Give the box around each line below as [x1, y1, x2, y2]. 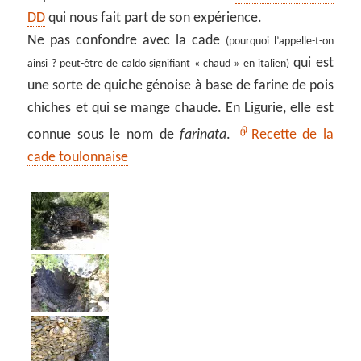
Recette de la [251, 127, 334, 143]
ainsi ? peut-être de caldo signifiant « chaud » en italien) [27, 57, 289, 70]
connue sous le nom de [27, 127, 180, 143]
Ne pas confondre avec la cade [27, 32, 226, 48]
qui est [288, 55, 334, 71]
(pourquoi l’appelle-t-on [225, 35, 334, 48]
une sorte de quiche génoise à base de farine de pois [27, 77, 334, 93]
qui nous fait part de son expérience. [45, 10, 263, 26]
